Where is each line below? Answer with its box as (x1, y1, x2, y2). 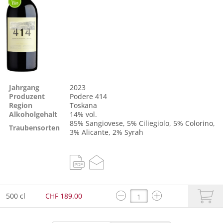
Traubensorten (9, 123, 60, 133)
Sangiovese (86, 118, 123, 128)
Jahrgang (9, 83, 39, 93)
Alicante (82, 127, 109, 137)
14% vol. (70, 110, 97, 119)
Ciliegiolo (139, 118, 169, 128)
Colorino (185, 118, 213, 128)
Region (9, 101, 32, 111)
